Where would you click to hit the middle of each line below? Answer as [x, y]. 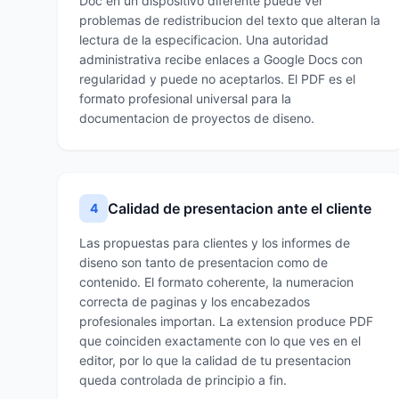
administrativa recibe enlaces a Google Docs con [221, 59]
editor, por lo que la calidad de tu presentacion [215, 360]
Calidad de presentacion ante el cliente [240, 208]
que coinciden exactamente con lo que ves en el [220, 341]
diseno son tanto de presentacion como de [204, 262]
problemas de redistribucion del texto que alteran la [230, 20]
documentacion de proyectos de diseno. [197, 118]
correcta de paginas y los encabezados [195, 301]
